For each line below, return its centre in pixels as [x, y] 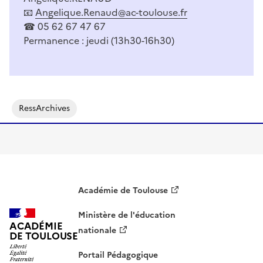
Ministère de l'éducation [127, 215]
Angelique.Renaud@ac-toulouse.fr [111, 12]
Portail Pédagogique [118, 255]
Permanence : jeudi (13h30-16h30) [99, 40]
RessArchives [44, 108]
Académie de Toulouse [123, 190]
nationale [97, 230]
